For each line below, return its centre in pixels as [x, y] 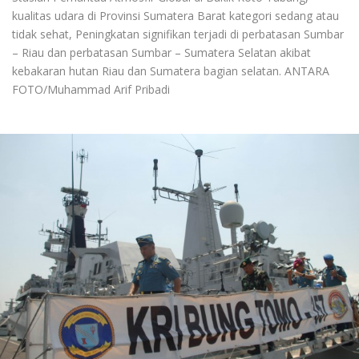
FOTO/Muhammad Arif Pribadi [91, 89]
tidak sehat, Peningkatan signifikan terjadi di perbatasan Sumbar [178, 34]
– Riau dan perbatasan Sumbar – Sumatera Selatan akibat [161, 52]
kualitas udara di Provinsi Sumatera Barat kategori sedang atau [175, 15]
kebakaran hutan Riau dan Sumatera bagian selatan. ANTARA [171, 71]
